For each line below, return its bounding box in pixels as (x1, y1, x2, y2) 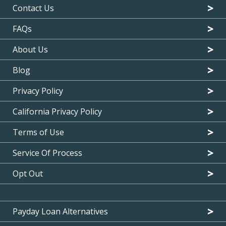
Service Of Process (13, 147, 82, 158)
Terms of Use (13, 127, 64, 138)
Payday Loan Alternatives (13, 206, 108, 217)
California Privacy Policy (13, 106, 102, 117)
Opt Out (13, 168, 43, 179)
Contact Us (13, 3, 54, 14)
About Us (13, 44, 48, 55)
